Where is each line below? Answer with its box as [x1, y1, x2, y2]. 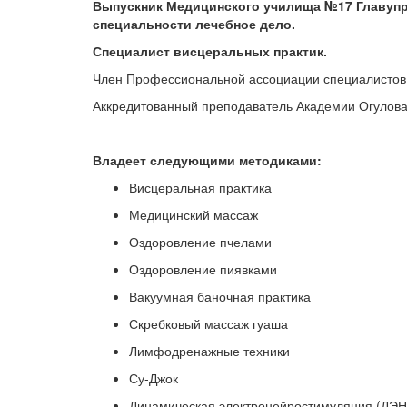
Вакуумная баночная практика [129, 287, 311, 306]
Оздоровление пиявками [129, 260, 277, 279]
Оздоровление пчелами [129, 233, 272, 252]
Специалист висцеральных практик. [93, 42, 327, 61]
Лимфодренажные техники [129, 342, 290, 361]
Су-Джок [129, 369, 178, 388]
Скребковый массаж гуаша [129, 314, 288, 333]
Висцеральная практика [129, 178, 272, 197]
